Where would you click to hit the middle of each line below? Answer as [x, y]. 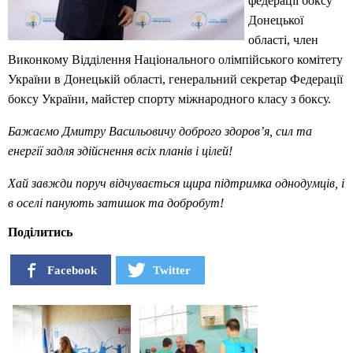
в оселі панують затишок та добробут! [116, 203]
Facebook [72, 269]
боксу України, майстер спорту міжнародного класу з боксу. [169, 99]
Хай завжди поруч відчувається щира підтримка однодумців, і [176, 184]
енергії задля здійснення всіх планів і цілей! [120, 151]
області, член [283, 40]
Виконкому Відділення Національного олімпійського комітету [175, 60]
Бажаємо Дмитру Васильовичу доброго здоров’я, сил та [160, 132]
